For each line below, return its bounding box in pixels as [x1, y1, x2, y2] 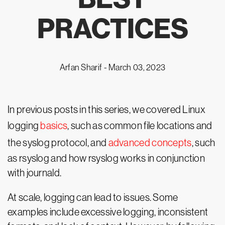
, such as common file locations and [67, 120, 212, 131]
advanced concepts [108, 137, 192, 148]
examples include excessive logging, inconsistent [8, 206, 208, 217]
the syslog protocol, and [8, 137, 108, 148]
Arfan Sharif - [59, 62, 109, 72]
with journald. [8, 167, 62, 178]
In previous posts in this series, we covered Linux [8, 104, 205, 115]
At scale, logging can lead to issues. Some [8, 192, 178, 203]
